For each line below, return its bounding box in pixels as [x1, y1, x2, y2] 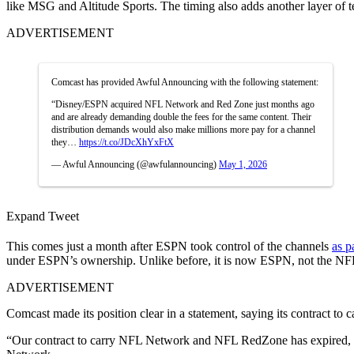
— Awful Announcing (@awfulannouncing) [51, 158, 219, 170]
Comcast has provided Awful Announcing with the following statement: [51, 76, 318, 88]
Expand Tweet [6, 209, 79, 223]
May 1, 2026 [219, 158, 267, 170]
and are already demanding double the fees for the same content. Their [51, 111, 311, 122]
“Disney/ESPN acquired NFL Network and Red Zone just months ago [51, 98, 314, 110]
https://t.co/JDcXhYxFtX [79, 136, 174, 148]
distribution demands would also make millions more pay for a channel [51, 123, 315, 135]
